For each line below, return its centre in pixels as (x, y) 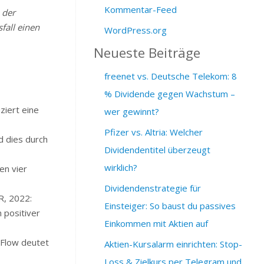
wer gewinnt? (132, 111)
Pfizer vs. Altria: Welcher (154, 132)
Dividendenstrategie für (153, 188)
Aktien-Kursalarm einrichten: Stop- (173, 244)
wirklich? (121, 167)
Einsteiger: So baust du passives (170, 205)
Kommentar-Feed (141, 9)
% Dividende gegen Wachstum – (170, 93)
